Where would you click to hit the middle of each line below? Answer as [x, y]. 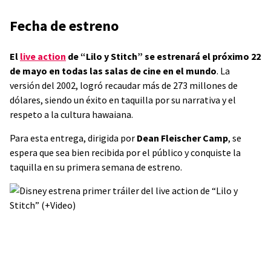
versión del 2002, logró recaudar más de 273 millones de [124, 85]
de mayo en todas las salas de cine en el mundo [113, 71]
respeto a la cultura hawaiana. [71, 114]
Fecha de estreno [64, 26]
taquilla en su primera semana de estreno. [96, 167]
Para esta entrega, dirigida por [73, 138]
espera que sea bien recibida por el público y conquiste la [125, 152]
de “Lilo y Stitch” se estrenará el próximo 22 [163, 56]
